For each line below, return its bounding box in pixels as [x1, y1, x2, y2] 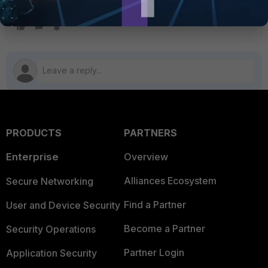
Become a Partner [123, 223, 205, 234]
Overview [123, 151, 168, 163]
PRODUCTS [6, 127, 62, 139]
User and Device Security [6, 199, 120, 211]
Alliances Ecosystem [123, 175, 217, 187]
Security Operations [6, 223, 96, 235]
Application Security [6, 247, 97, 259]
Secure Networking [6, 175, 93, 187]
